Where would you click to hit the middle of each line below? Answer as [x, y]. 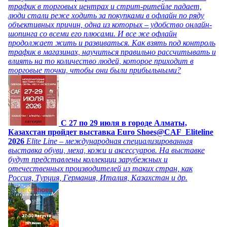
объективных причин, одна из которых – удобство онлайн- [110, 24]
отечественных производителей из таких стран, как [100, 168]
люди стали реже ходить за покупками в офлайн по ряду [106, 15]
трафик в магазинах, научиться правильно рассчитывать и [112, 52]
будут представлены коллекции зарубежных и [88, 159]
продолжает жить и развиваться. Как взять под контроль [112, 43]
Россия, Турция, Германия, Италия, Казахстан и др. [98, 177]
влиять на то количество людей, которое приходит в [101, 61]
